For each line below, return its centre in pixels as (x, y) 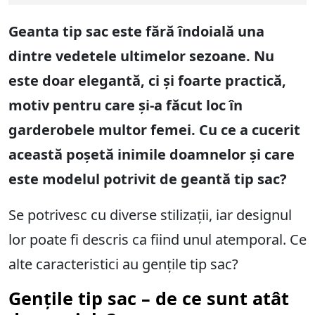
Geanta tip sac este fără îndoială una (136, 32)
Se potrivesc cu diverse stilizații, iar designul (150, 215)
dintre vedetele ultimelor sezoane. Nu (141, 56)
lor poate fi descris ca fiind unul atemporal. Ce (157, 240)
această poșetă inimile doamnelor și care (152, 155)
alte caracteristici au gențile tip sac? (123, 264)
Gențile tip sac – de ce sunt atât (149, 298)
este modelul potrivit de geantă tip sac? (148, 179)
